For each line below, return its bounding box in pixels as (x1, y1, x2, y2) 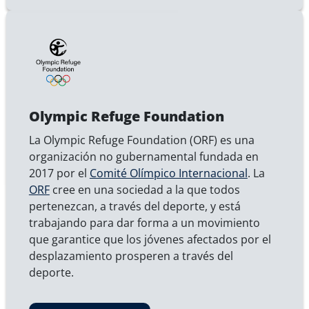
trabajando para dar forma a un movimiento (28, 215, 260, 231)
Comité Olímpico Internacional (89, 166, 248, 181)
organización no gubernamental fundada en (28, 149, 259, 165)
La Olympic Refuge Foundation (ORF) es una (28, 132, 255, 148)
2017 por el (28, 166, 90, 181)
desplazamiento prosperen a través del (28, 248, 233, 264)
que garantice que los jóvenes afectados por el (28, 232, 271, 248)
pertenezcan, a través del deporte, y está (28, 199, 241, 215)
